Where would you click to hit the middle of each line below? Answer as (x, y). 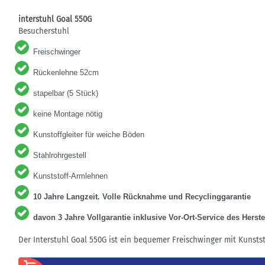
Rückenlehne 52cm (66, 72)
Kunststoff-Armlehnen (70, 176)
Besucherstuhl (44, 31)
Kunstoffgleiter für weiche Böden (90, 135)
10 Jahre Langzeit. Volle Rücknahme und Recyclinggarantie (142, 197)
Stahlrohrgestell (60, 155)
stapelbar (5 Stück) (66, 93)
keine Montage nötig (68, 114)
